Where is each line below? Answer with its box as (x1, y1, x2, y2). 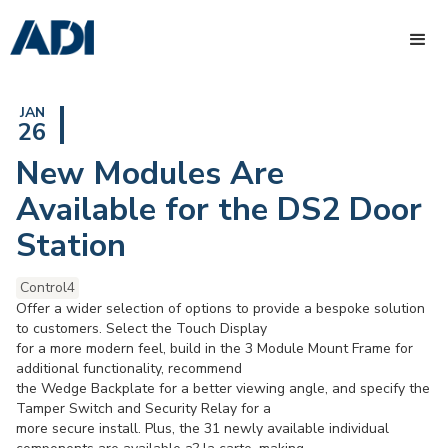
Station (16, 224, 126, 267)
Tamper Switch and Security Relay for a (16, 399, 271, 418)
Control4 (20, 278, 75, 297)
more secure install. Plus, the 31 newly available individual (16, 419, 389, 438)
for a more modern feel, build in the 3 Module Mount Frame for (16, 339, 413, 358)
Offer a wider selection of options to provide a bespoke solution (16, 299, 425, 318)
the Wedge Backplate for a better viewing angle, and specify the (16, 379, 430, 398)
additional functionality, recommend (16, 359, 242, 378)
